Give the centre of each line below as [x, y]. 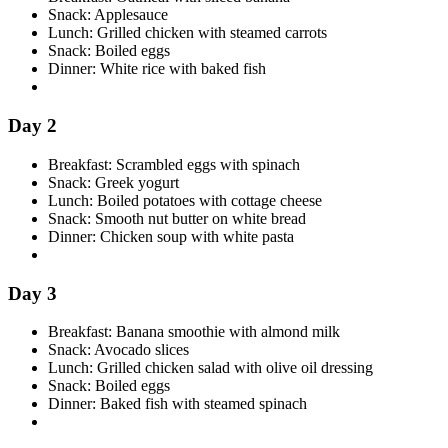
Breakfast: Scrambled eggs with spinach [174, 164]
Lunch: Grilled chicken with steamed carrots [187, 33]
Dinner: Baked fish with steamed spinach [177, 404]
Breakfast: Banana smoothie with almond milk [194, 332]
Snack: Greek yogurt [113, 182]
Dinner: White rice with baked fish [157, 69]
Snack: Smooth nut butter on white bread [177, 218]
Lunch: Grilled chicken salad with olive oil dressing [210, 368]
